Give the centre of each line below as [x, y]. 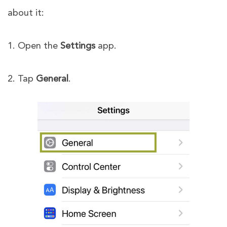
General [52, 79]
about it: [26, 13]
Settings [78, 46]
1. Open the [34, 46]
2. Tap [22, 79]
